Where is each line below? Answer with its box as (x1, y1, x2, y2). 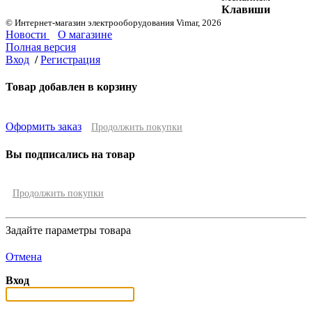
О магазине (58, 28, 112, 40)
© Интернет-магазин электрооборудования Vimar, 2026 (6, 17, 221, 28)
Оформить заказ (6, 120, 81, 133)
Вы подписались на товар (6, 148, 135, 160)
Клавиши (221, 3, 270, 16)
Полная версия (6, 40, 76, 53)
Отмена (6, 250, 42, 263)
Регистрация (40, 53, 100, 65)
